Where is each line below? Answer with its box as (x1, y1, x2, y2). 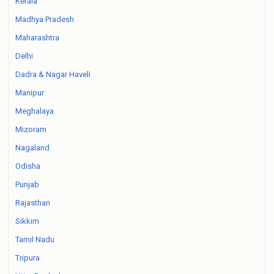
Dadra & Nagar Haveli (15, 70, 91, 79)
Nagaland (15, 143, 50, 152)
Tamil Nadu (15, 235, 54, 244)
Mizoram (15, 125, 46, 134)
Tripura (15, 253, 40, 262)
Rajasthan (15, 198, 50, 207)
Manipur (15, 88, 44, 97)
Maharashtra (15, 33, 59, 42)
